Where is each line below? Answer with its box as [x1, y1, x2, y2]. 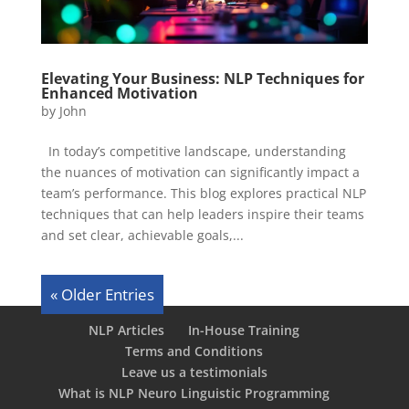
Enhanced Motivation [40, 82, 198, 103]
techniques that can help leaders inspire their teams [40, 204, 364, 223]
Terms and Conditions [125, 341, 264, 360]
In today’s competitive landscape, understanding [40, 142, 346, 160]
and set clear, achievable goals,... [40, 225, 244, 244]
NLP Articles [89, 320, 165, 339]
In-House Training [188, 320, 300, 339]
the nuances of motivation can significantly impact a [40, 163, 360, 181]
